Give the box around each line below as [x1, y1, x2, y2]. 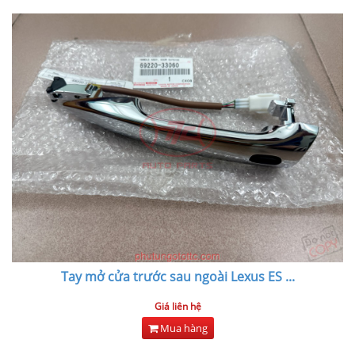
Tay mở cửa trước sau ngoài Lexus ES [60, 267, 282, 285]
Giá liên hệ [154, 299, 201, 313]
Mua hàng [157, 320, 208, 335]
